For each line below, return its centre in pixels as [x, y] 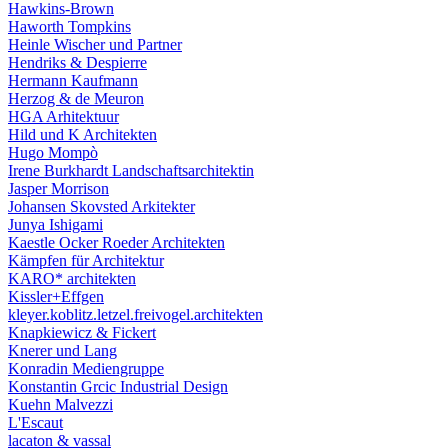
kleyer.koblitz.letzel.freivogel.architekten [135, 314]
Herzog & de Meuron [76, 98]
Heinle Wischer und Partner [95, 44]
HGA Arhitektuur [63, 116]
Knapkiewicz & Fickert [82, 332]
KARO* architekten [72, 278]
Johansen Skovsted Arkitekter [101, 206]
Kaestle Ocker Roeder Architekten [116, 242]
